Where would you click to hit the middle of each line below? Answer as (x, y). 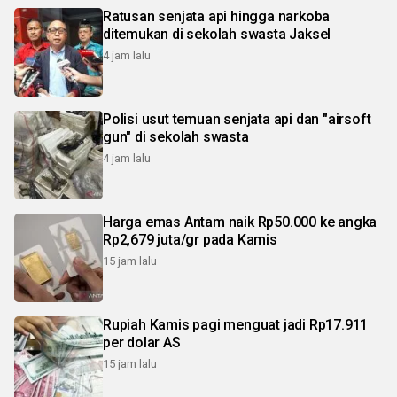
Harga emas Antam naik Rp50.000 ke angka (240, 222)
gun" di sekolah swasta (176, 137)
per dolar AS (142, 343)
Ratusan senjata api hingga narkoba (217, 17)
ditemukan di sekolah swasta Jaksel (217, 35)
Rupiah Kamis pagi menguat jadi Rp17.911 (236, 325)
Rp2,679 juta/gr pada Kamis (190, 240)
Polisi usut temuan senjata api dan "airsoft (237, 120)
